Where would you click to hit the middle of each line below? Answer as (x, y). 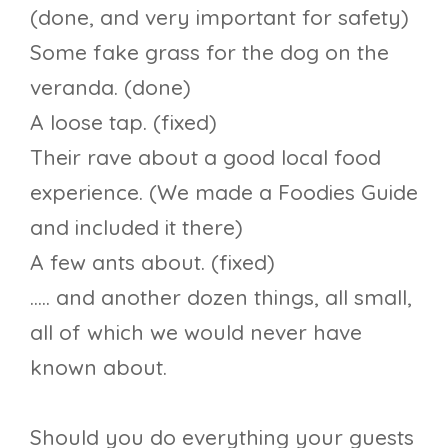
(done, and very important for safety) (219, 16)
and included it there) (136, 226)
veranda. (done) (110, 86)
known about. (98, 366)
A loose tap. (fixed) (123, 121)
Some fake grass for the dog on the (209, 51)
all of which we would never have (196, 331)
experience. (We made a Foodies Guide (224, 191)
